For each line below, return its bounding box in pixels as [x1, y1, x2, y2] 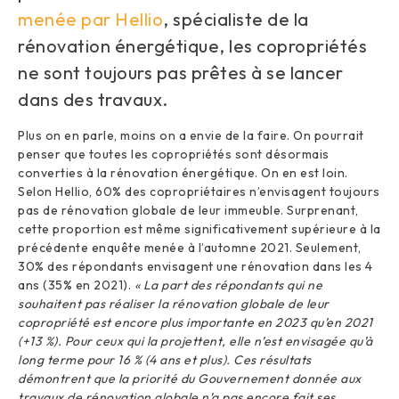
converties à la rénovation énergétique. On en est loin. [18, 164, 348, 181]
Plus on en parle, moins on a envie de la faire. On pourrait [18, 126, 364, 143]
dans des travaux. [18, 87, 168, 110]
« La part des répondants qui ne [134, 276, 322, 293]
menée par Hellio [18, 7, 163, 30]
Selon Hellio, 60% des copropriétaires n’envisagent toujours [18, 183, 380, 199]
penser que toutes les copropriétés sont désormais [18, 145, 330, 162]
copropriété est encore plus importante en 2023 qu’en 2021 [18, 313, 373, 330]
